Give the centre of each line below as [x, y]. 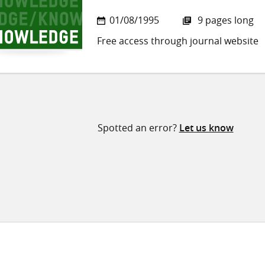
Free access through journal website [178, 41]
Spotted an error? [138, 128]
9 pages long [224, 20]
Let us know [206, 128]
